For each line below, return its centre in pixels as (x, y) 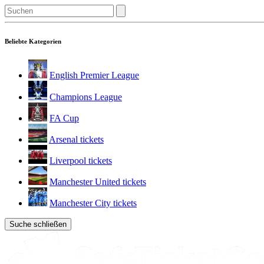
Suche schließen (38, 224)
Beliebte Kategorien (33, 41)
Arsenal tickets (76, 139)
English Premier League (94, 75)
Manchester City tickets (93, 203)
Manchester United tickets (98, 181)
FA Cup (64, 118)
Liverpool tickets (81, 160)
